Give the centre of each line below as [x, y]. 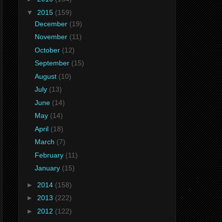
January [48, 168]
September [53, 63]
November [52, 37]
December [52, 24]
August [46, 76]
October [48, 50]
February [50, 155]
